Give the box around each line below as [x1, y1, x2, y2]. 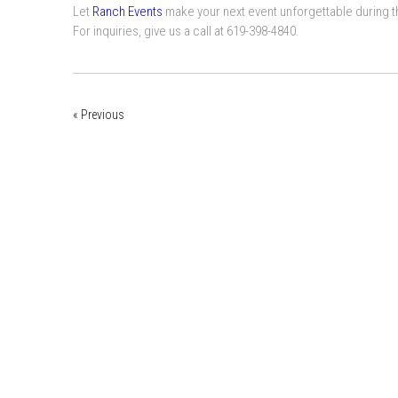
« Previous [73, 107, 124, 122]
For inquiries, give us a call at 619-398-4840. [73, 22, 299, 39]
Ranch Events [90, 3, 163, 20]
